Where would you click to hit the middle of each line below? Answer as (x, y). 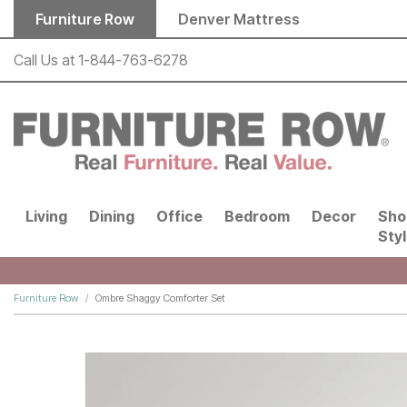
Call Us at (46, 60)
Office (179, 217)
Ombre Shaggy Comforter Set (160, 298)
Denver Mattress (239, 19)
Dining (112, 217)
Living (46, 217)
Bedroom (257, 217)
